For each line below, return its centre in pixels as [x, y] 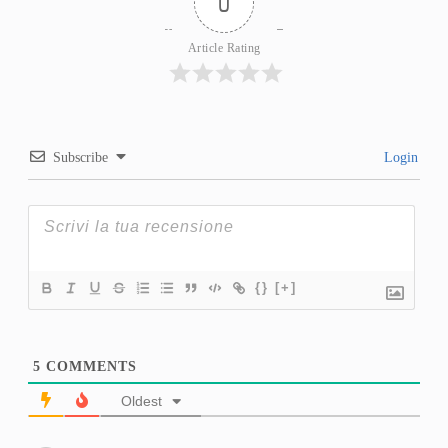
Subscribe [80, 158]
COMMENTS [88, 367]
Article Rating [224, 48]
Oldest [141, 401]
